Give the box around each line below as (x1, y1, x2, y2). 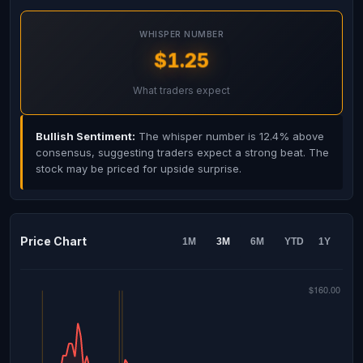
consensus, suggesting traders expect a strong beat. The (36, 146, 329, 159)
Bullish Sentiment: (36, 130, 135, 143)
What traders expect (133, 84, 230, 96)
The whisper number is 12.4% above (135, 130, 324, 143)
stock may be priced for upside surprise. (36, 162, 241, 175)
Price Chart (20, 234, 87, 248)
